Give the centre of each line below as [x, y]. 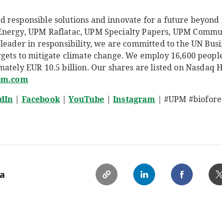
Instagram [134, 99]
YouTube [86, 99]
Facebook [41, 99]
